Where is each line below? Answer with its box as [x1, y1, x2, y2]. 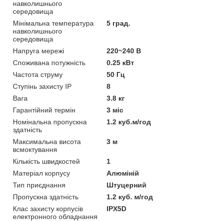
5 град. [107, 19, 131, 27]
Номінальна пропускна [13, 117, 87, 126]
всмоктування [13, 145, 57, 153]
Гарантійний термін [13, 106, 75, 114]
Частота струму [13, 70, 63, 78]
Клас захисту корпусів [13, 204, 83, 213]
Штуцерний [107, 181, 147, 189]
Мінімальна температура [13, 19, 94, 27]
